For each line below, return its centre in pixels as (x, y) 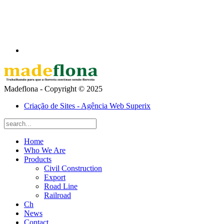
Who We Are (45, 150)
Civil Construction (73, 168)
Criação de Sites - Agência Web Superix (87, 106)
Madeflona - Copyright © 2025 (53, 89)
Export (55, 177)
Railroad (57, 195)
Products (38, 159)
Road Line (61, 186)
